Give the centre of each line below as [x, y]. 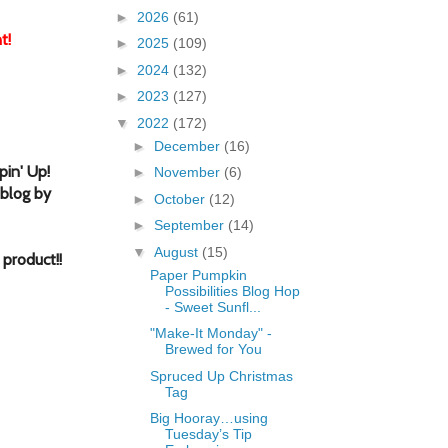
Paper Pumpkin [198, 274]
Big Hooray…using [208, 418]
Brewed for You [213, 349]
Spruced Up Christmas [221, 375]
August [177, 251]
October [181, 198]
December [188, 145]
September [190, 225]
